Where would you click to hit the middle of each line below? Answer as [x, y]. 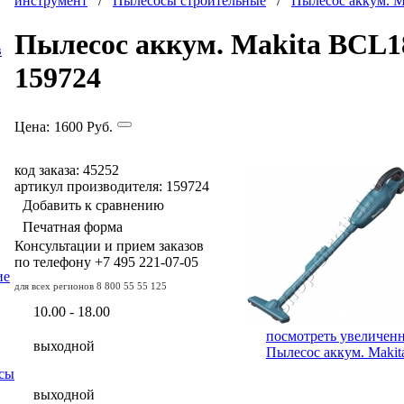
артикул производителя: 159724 [112, 186]
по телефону [55, 262]
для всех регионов [55, 285]
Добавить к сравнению [93, 205]
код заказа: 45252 [67, 170]
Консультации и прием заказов [109, 245]
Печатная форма [73, 226]
